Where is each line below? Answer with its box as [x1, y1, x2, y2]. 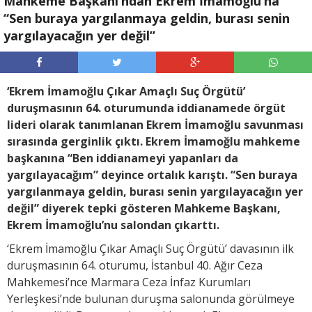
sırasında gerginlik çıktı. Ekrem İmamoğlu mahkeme [7, 133, 300, 149]
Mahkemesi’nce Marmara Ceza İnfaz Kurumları [7, 274, 251, 290]
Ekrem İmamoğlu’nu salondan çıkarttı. [7, 217, 219, 233]
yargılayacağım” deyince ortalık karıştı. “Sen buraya [7, 166, 297, 182]
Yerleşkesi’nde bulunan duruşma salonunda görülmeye [7, 290, 295, 306]
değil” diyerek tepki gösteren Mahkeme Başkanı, [7, 200, 281, 216]
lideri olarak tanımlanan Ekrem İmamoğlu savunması [7, 116, 304, 132]
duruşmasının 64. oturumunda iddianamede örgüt [7, 100, 286, 116]
